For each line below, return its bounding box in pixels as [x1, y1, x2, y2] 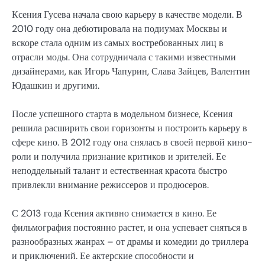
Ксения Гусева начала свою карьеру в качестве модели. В [12, 8, 243, 21]
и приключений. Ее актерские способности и [12, 249, 194, 262]
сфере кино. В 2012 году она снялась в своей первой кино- [12, 135, 253, 148]
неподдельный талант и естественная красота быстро [12, 164, 227, 177]
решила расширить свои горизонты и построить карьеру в [12, 121, 247, 134]
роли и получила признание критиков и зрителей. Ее [12, 150, 226, 163]
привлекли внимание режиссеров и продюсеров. [12, 178, 209, 191]
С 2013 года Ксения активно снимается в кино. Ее [12, 206, 216, 219]
